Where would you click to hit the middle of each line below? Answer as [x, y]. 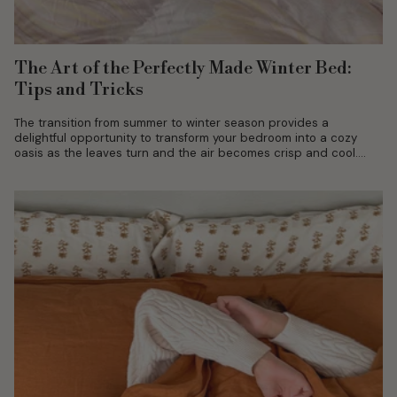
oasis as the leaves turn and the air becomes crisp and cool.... [190, 153]
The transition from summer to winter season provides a [171, 123]
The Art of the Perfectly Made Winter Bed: [183, 69]
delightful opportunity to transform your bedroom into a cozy [186, 138]
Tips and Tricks [79, 90]
